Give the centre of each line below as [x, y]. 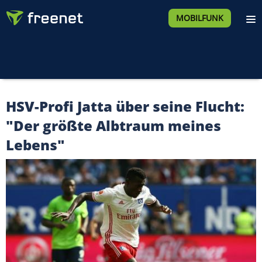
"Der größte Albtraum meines [113, 125]
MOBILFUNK [199, 18]
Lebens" [35, 145]
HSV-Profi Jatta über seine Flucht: [125, 106]
